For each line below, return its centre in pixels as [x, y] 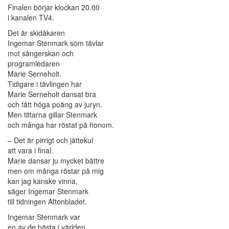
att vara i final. [30, 151]
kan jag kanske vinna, [43, 181]
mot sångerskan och [41, 53]
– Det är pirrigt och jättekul [50, 140]
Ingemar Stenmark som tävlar [56, 43]
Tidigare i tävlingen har [45, 84]
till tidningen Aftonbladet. [47, 202]
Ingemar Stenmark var [44, 217]
